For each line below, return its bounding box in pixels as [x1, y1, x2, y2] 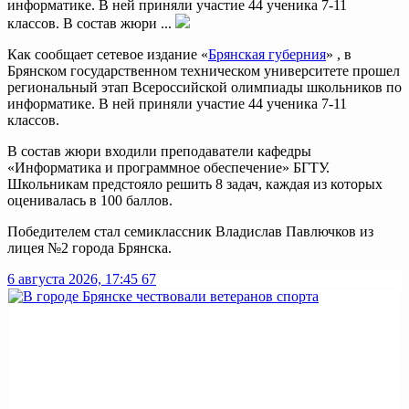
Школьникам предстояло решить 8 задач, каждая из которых [7, 175, 383, 192]
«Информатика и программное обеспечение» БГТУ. [7, 159, 330, 175]
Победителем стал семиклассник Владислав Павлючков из [7, 223, 373, 239]
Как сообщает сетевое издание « [7, 46, 208, 62]
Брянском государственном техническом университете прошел [7, 62, 400, 79]
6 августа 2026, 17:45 [7, 270, 138, 287]
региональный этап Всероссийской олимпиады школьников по [7, 79, 402, 95]
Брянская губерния [208, 46, 326, 62]
